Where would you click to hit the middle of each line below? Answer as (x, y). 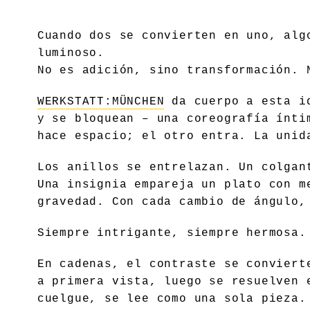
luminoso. (71, 53)
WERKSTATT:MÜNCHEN (101, 101)
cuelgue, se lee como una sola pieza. (172, 299)
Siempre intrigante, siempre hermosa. (172, 233)
